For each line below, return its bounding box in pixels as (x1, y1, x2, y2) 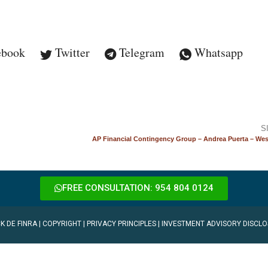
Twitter (51, 44, 90, 61)
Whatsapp (191, 44, 243, 61)
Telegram (115, 44, 165, 61)
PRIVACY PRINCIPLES (85, 219, 158, 228)
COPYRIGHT (41, 219, 83, 228)
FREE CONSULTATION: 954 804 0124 (62, 182, 214, 193)
